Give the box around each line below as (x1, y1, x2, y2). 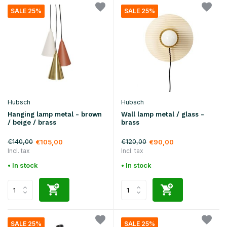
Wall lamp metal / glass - (121, 110, 204, 119)
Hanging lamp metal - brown (8, 110, 102, 118)
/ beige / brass (8, 118, 56, 126)
